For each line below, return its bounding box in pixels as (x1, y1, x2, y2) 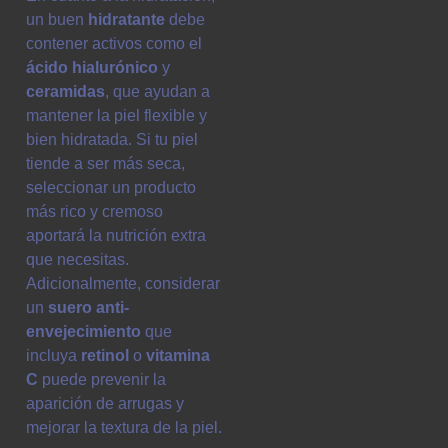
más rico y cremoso (26, 203, 163, 221)
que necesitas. (26, 251, 129, 269)
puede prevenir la (38, 371, 166, 389)
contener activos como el (26, 35, 202, 53)
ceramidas (26, 83, 105, 101)
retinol (81, 347, 129, 365)
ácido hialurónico (26, 59, 158, 77)
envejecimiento (26, 323, 141, 341)
